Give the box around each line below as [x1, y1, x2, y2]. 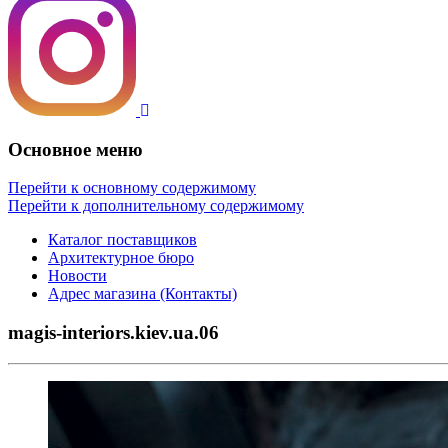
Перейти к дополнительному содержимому [8, 197, 304, 215]
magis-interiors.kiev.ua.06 [8, 322, 219, 344]
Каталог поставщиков [48, 231, 197, 249]
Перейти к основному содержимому [8, 179, 256, 197]
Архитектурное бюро [48, 249, 194, 267]
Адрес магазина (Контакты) [48, 285, 237, 303]
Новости [48, 267, 107, 285]
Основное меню [8, 138, 143, 160]
